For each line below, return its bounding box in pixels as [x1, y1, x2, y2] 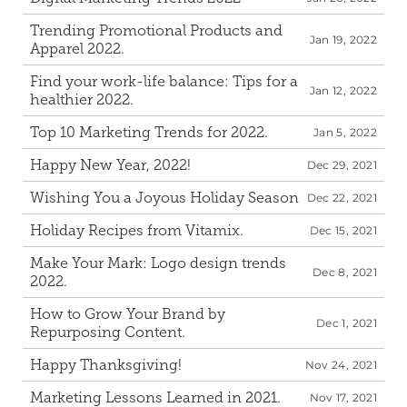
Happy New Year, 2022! [30, 156, 191, 174]
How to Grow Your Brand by [30, 305, 225, 323]
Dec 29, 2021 [306, 158, 377, 172]
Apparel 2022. [30, 40, 124, 57]
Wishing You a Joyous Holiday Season [30, 189, 299, 206]
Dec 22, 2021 [306, 191, 377, 204]
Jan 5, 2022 [313, 125, 377, 139]
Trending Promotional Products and [30, 22, 283, 39]
